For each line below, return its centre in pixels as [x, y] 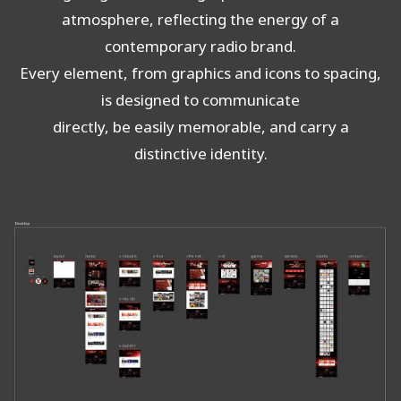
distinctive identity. [200, 155]
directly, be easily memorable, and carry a [200, 128]
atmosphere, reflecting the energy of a [200, 21]
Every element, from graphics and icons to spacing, [200, 74]
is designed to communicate [200, 101]
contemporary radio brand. [200, 47]
